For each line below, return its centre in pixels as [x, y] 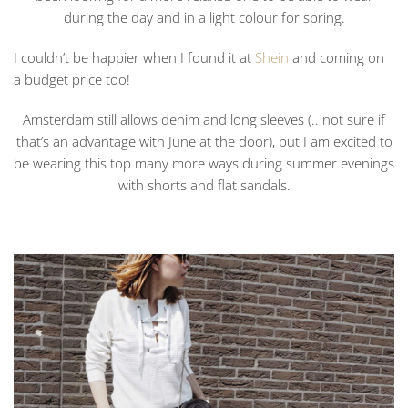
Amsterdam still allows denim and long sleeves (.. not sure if [204, 120]
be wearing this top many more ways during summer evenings [204, 163]
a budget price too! [72, 80]
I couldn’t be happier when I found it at [134, 58]
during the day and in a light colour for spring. [204, 18]
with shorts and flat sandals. [204, 185]
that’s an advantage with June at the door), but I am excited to [204, 142]
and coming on [337, 58]
